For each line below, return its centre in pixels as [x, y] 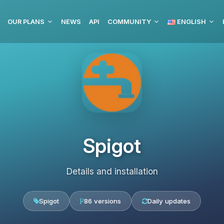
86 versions [102, 201]
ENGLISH [191, 21]
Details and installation [112, 171]
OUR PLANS [26, 21]
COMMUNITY [129, 21]
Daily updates [169, 201]
